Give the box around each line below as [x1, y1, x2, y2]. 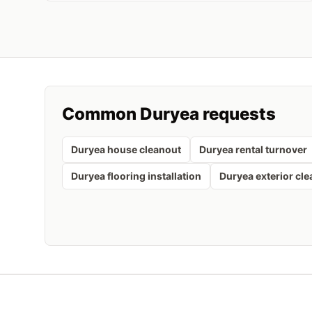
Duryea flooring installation [71, 170, 201, 182]
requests [199, 104, 276, 124]
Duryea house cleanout [71, 143, 181, 155]
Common [62, 104, 140, 124]
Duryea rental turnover [199, 143, 307, 155]
